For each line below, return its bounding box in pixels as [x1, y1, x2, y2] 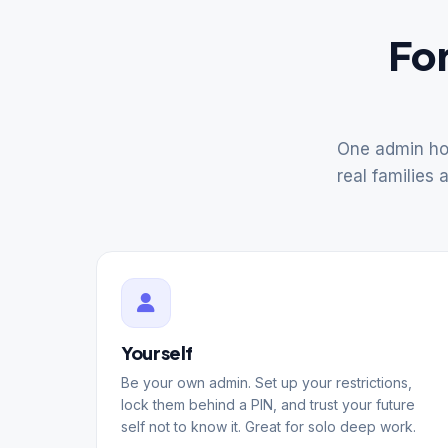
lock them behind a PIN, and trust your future [121, 395, 415, 413]
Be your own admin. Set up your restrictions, [121, 373, 412, 391]
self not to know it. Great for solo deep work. [121, 417, 416, 435]
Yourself [121, 340, 194, 364]
